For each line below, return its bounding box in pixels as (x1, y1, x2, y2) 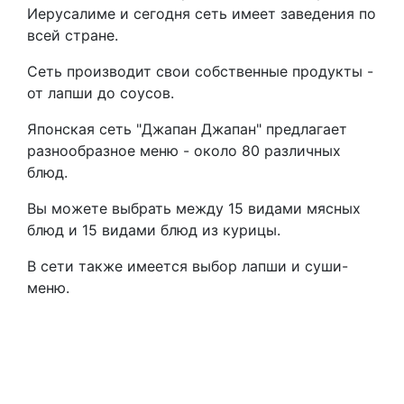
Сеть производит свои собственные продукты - (27, 62, 373, 80)
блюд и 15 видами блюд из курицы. (27, 221, 280, 239)
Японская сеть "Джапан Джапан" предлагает (27, 120, 347, 138)
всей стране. (27, 26, 118, 44)
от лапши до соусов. (27, 84, 174, 102)
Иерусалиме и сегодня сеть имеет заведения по (27, 5, 376, 23)
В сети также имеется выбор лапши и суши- (27, 257, 348, 275)
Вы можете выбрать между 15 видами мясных (27, 199, 361, 217)
